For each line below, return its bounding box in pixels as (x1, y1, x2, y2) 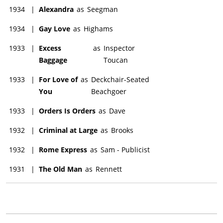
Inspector (104, 43, 135, 53)
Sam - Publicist (101, 144, 150, 154)
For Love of (39, 74, 78, 84)
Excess (39, 43, 61, 53)
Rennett (96, 164, 122, 174)
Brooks (111, 125, 133, 135)
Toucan (104, 55, 128, 65)
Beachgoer (91, 86, 127, 96)
